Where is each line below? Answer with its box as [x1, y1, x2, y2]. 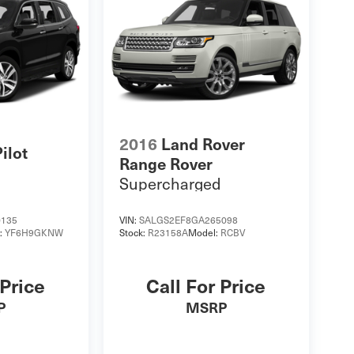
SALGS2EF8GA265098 [138, 213, 238, 226]
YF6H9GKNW [5, 225, 64, 239]
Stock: [119, 225, 148, 239]
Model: [187, 225, 220, 239]
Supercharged [119, 172, 221, 195]
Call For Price [146, 271, 266, 299]
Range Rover [119, 153, 213, 175]
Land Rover [160, 133, 245, 156]
